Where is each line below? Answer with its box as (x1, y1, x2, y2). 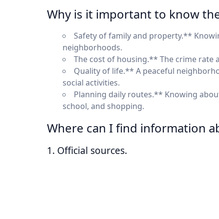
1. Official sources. (47, 144, 127, 157)
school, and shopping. (63, 101, 144, 111)
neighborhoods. (63, 42, 122, 53)
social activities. (63, 77, 120, 88)
